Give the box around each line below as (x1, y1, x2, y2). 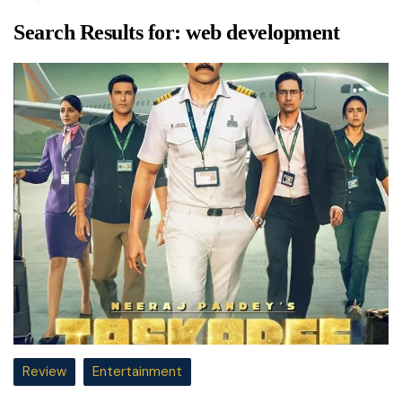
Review (22, 362, 66, 380)
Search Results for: (13, 21, 187, 44)
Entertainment (92, 362, 182, 380)
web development (186, 21, 340, 44)
